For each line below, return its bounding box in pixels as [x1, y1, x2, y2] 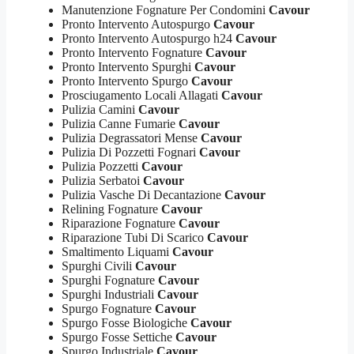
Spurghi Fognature [62, 273, 158, 287]
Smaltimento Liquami [62, 244, 172, 258]
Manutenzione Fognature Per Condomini [62, 2, 269, 17]
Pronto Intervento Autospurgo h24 [62, 31, 235, 45]
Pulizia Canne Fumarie [62, 116, 179, 130]
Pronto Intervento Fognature [62, 45, 205, 59]
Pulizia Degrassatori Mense [62, 130, 201, 145]
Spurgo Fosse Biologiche [62, 315, 190, 330]
